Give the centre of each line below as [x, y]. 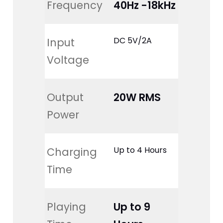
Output [66, 98]
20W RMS [137, 98]
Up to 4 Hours [140, 150]
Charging [73, 152]
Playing [68, 207]
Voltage [68, 60]
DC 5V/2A [132, 41]
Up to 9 [133, 207]
